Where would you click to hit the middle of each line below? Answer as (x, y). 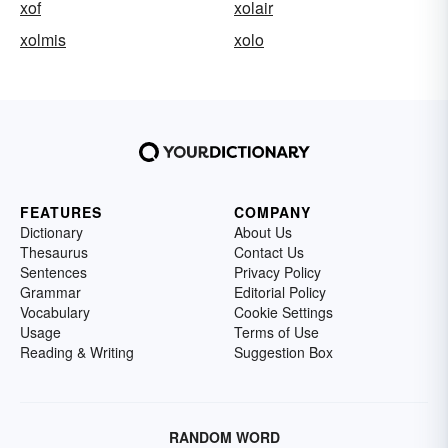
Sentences (53, 272)
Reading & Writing (77, 352)
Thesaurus (54, 252)
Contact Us (269, 252)
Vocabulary (55, 312)
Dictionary (51, 232)
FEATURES (61, 212)
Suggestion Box (283, 352)
